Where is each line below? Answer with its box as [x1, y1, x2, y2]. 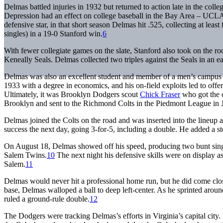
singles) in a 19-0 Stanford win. [4, 29, 103, 38]
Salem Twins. [4, 150, 47, 159]
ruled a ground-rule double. [4, 194, 90, 203]
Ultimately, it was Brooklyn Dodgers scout [4, 90, 140, 99]
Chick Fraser [140, 90, 180, 99]
